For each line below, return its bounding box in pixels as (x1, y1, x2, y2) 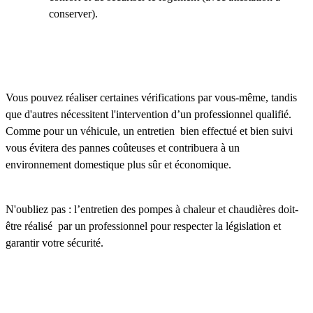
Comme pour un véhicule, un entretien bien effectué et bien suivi (6, 125, 293, 138)
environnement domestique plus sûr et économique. (6, 159, 234, 171)
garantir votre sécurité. (6, 237, 103, 249)
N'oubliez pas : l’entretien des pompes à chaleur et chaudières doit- (6, 203, 298, 216)
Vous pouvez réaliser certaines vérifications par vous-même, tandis (6, 92, 297, 104)
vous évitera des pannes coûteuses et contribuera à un (6, 142, 240, 154)
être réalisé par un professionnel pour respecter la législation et (6, 220, 281, 233)
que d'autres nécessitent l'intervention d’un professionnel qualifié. (6, 108, 291, 121)
